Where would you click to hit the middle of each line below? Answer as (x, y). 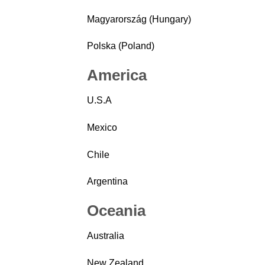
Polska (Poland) (121, 46)
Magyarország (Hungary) (139, 19)
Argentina (107, 182)
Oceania (116, 211)
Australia (106, 235)
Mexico (102, 127)
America (117, 75)
